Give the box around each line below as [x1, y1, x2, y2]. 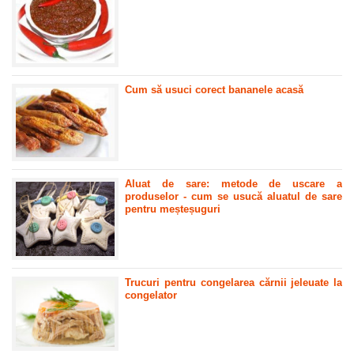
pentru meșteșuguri [125, 203, 221, 216]
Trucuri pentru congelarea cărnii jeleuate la [125, 277, 342, 289]
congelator [125, 289, 178, 302]
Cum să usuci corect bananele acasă [125, 83, 304, 96]
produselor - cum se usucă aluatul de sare [125, 190, 342, 203]
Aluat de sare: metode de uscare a [125, 178, 342, 190]
